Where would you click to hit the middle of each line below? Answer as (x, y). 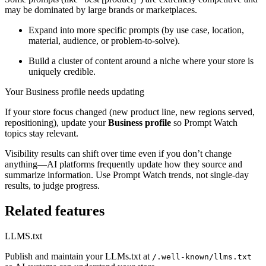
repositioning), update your (56, 122)
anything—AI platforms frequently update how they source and (123, 164)
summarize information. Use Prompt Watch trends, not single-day (127, 175)
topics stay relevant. (42, 133)
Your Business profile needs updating (75, 91)
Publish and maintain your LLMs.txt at (78, 256)
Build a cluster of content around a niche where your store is (141, 61)
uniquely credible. (62, 71)
